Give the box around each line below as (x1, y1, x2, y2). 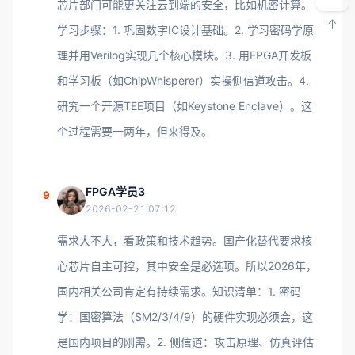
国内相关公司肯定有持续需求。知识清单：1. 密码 (57, 284, 301, 298)
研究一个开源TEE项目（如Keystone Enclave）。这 (57, 99, 312, 113)
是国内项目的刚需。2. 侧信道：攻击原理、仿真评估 (57, 335, 314, 349)
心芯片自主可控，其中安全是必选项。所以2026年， (57, 259, 317, 273)
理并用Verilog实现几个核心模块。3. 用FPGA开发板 (57, 48, 311, 62)
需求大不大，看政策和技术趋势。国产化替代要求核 (57, 234, 312, 247)
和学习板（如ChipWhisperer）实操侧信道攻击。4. (57, 74, 309, 87)
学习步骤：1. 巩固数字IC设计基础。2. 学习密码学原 (57, 23, 314, 36)
